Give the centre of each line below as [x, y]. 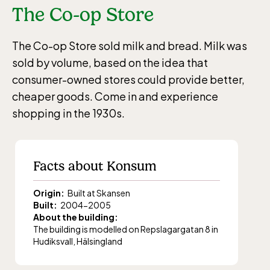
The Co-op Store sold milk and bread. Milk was [130, 45]
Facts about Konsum [95, 166]
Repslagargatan [172, 229]
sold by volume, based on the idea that [110, 62]
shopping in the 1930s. [68, 113]
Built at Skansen [99, 193]
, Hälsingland [98, 241]
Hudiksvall [53, 241]
